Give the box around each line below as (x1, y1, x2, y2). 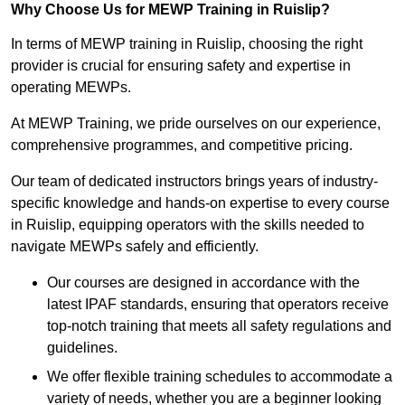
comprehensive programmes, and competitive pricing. (11, 137, 353, 154)
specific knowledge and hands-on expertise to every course (11, 195, 390, 212)
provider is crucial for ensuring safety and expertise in (11, 58, 351, 74)
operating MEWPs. (11, 80, 131, 96)
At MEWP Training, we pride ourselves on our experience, (11, 116, 381, 132)
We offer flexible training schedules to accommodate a (47, 369, 392, 385)
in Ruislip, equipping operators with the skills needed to (11, 217, 364, 233)
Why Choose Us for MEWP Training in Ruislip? (11, 2, 330, 18)
